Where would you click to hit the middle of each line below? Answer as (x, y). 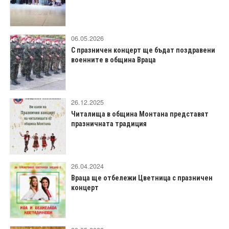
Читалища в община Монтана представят (140, 114)
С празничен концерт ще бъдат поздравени (143, 50)
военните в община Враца (113, 60)
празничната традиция (109, 124)
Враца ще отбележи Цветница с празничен (142, 178)
